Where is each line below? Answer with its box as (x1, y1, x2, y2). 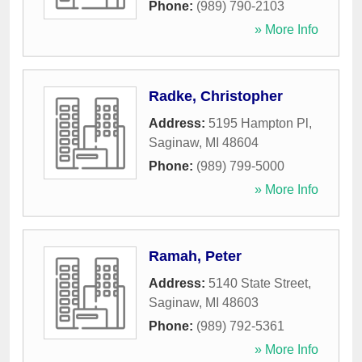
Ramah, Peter (149, 248, 242, 265)
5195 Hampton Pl (208, 116, 309, 131)
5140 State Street (208, 276, 308, 291)
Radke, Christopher (149, 88, 283, 105)
